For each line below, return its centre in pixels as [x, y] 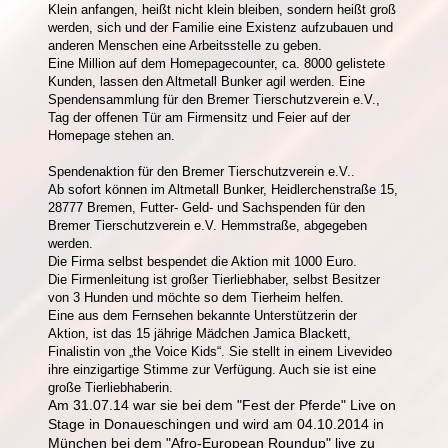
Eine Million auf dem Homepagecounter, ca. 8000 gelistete [216, 63]
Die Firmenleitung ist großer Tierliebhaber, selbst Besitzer [214, 279]
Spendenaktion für [100, 171]
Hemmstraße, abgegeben [294, 225]
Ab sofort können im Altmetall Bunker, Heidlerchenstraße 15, [223, 189]
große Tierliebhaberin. [112, 387]
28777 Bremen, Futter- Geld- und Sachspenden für [194, 207]
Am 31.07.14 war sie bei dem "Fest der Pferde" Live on [222, 404]
